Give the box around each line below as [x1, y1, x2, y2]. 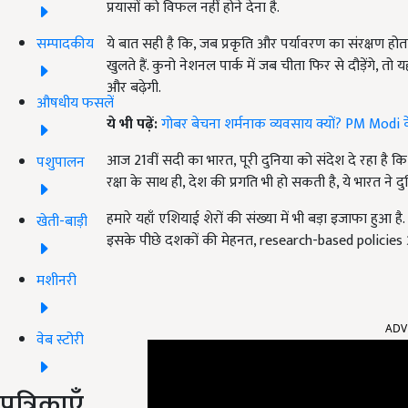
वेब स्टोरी [36, 327, 84, 352]
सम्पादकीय [36, 31, 94, 56]
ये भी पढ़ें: [107, 112, 161, 138]
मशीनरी [36, 268, 76, 293]
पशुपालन [36, 149, 85, 175]
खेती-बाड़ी [36, 209, 87, 234]
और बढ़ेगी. [107, 76, 161, 101]
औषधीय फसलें [36, 90, 114, 116]
